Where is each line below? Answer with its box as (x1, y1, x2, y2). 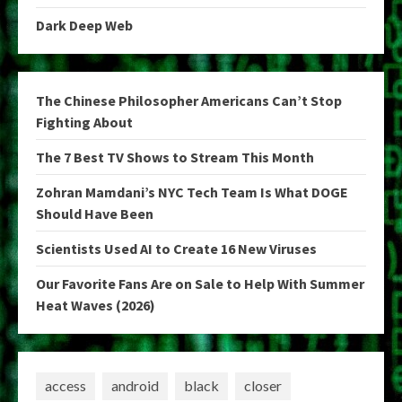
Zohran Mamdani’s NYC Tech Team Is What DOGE (36, 182, 348, 201)
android (111, 377, 159, 395)
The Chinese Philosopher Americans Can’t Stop (36, 91, 342, 109)
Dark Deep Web (36, 15, 133, 34)
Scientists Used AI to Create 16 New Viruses (36, 239, 317, 258)
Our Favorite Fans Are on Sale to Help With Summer (36, 274, 364, 293)
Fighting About (36, 112, 133, 131)
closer (244, 377, 282, 395)
